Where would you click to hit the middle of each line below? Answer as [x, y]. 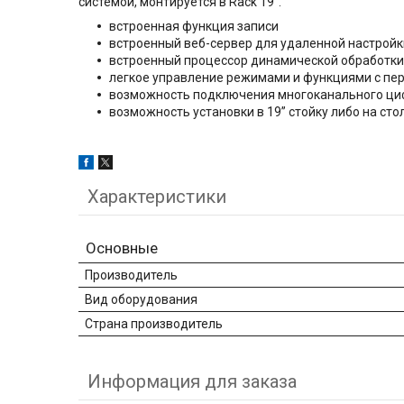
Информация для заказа [192, 382]
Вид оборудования [141, 300]
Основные [122, 248]
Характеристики [157, 197]
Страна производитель [154, 324]
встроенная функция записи [194, 27]
